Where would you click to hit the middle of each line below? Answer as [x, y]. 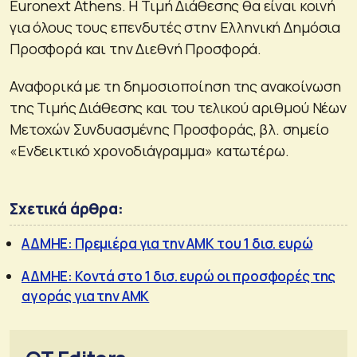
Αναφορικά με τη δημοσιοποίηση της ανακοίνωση [175, 86]
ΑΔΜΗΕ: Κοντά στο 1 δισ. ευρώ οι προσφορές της [179, 276]
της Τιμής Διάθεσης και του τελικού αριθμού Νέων [178, 107]
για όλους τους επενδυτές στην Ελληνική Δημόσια [175, 27]
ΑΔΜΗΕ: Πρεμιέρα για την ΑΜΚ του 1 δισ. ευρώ [167, 243]
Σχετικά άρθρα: [67, 208]
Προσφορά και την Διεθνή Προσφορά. [136, 48]
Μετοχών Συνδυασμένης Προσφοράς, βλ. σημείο [169, 129]
